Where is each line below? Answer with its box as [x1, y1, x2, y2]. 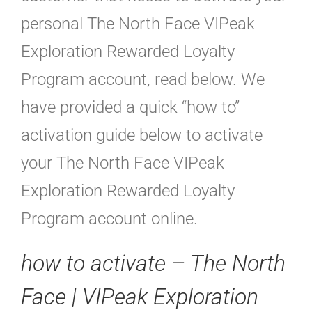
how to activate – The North [21, 250, 286, 277]
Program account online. [21, 209, 198, 229]
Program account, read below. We [21, 70, 265, 90]
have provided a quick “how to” [21, 97, 240, 118]
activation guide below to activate [21, 125, 263, 146]
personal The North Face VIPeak [21, 14, 255, 34]
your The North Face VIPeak [21, 153, 224, 173]
